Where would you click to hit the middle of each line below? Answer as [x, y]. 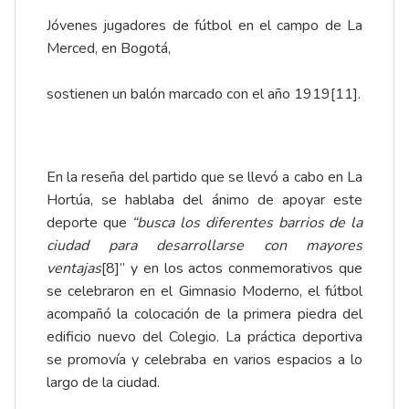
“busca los [168, 222]
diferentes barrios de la [284, 222]
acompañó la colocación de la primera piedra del [204, 314]
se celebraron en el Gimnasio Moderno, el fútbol [204, 291]
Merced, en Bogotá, [109, 48]
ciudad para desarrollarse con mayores [204, 245]
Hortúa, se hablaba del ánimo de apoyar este [204, 199]
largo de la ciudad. [103, 382]
